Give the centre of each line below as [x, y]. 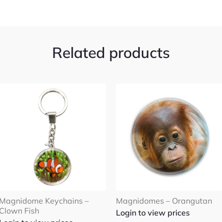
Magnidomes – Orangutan [164, 200]
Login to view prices [153, 212]
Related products [111, 52]
